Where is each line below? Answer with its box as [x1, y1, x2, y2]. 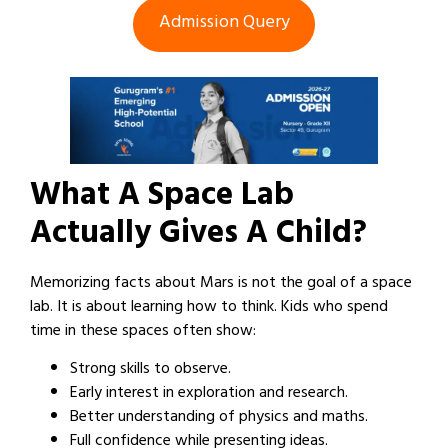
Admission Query [158, 6, 290, 41]
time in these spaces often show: [30, 316, 256, 347]
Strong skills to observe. [70, 354, 231, 385]
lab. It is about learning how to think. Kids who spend [30, 292, 388, 323]
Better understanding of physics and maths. [70, 402, 368, 433]
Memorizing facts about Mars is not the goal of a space [30, 268, 412, 299]
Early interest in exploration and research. [70, 378, 348, 409]
